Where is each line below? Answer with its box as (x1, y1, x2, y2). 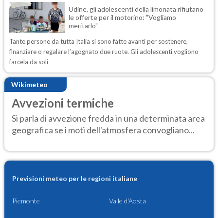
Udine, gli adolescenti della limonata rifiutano (69, 4, 203, 13)
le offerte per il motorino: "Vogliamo (69, 13, 176, 21)
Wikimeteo (11, 80, 48, 89)
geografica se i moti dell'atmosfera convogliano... (12, 125, 195, 136)
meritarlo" (69, 21, 98, 30)
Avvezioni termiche (12, 95, 114, 110)
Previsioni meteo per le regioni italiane (12, 174, 137, 183)
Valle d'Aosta (109, 197, 146, 205)
